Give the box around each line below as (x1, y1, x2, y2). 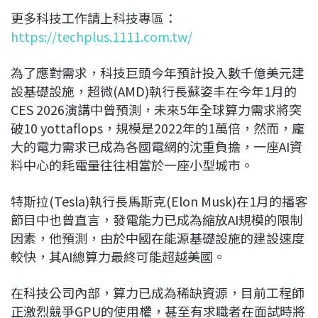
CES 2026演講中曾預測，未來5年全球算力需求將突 (11, 100, 302, 119)
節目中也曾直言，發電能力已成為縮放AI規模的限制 (11, 210, 302, 229)
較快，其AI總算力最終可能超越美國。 (11, 247, 226, 266)
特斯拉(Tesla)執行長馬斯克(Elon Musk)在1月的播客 (11, 192, 307, 211)
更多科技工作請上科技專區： (11, 9, 177, 28)
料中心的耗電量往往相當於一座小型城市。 (11, 155, 253, 175)
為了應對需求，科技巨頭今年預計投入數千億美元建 (11, 63, 305, 82)
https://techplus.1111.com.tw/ (11, 27, 192, 46)
